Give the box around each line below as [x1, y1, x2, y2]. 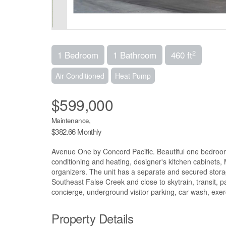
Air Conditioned [55, 71, 104, 81]
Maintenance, [51, 116, 91, 126]
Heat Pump [115, 71, 151, 81]
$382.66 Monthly [51, 126, 101, 137]
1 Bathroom [113, 48, 156, 62]
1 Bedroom [58, 48, 98, 62]
